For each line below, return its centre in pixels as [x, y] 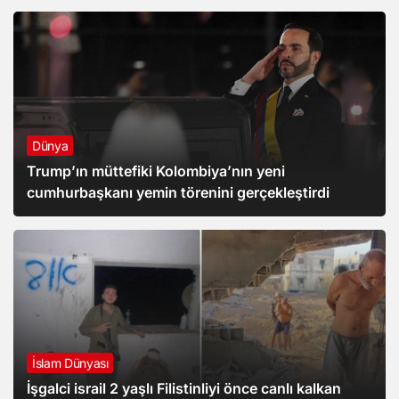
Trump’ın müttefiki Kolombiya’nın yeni [156, 171]
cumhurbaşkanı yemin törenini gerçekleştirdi [178, 192]
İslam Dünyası [70, 363]
